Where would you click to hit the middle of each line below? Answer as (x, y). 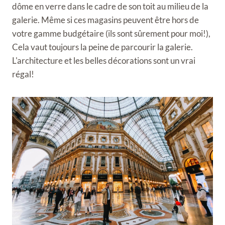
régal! (23, 74)
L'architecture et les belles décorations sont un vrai (104, 61)
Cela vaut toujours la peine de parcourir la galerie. (102, 47)
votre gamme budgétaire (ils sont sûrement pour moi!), (111, 33)
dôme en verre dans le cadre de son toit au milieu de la (110, 6)
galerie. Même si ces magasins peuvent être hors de (105, 20)
